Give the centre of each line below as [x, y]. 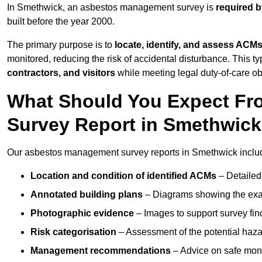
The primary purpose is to [61, 45]
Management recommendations [101, 251]
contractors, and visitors [61, 73]
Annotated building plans [87, 195]
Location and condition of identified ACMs [123, 176]
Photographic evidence [82, 213]
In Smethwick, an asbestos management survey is [111, 8]
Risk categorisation [73, 232]
